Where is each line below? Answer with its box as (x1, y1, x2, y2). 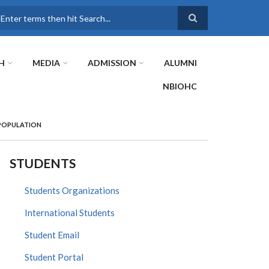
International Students (25, 207, 115, 218)
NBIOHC (163, 81, 197, 91)
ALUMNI (164, 58, 197, 68)
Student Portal (25, 252, 83, 262)
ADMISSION (88, 58, 136, 68)
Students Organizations (25, 185, 119, 196)
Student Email (25, 229, 79, 240)
